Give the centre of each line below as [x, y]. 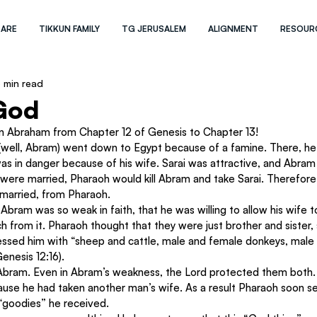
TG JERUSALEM [154, 29]
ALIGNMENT [234, 29]
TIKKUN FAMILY [70, 29]
